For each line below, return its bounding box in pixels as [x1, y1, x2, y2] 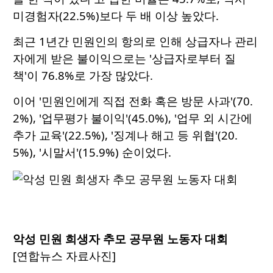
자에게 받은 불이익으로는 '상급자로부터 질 [13, 51, 236, 66]
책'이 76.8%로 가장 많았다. [13, 68, 153, 83]
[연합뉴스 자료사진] [13, 248, 116, 264]
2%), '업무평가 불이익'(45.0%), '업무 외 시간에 [13, 110, 252, 126]
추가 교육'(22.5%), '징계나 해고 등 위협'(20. [13, 127, 238, 143]
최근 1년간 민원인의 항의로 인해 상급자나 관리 [13, 34, 258, 49]
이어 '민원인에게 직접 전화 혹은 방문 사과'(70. [13, 93, 253, 109]
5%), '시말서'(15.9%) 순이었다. [13, 144, 171, 160]
